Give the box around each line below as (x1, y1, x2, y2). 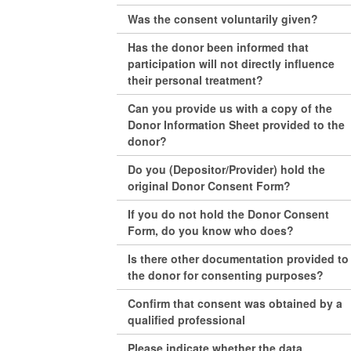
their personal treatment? (128, 71, 264, 88)
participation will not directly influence (128, 55, 335, 71)
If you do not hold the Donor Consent (128, 205, 330, 222)
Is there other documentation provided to (128, 250, 349, 266)
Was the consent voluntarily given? (128, 10, 319, 27)
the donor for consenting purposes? (128, 266, 324, 283)
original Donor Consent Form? (128, 177, 291, 194)
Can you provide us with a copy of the (128, 100, 333, 116)
